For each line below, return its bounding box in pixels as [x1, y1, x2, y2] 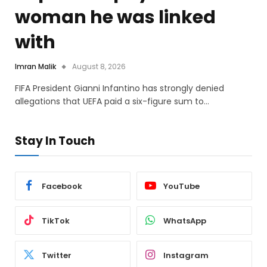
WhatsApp [163, 215, 206, 226]
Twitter [42, 249, 72, 261]
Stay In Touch [15, 133, 95, 150]
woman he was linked [15, 5, 216, 30]
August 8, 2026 [72, 61, 126, 72]
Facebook [42, 180, 82, 192]
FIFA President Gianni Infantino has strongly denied [15, 82, 224, 95]
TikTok [42, 215, 70, 226]
